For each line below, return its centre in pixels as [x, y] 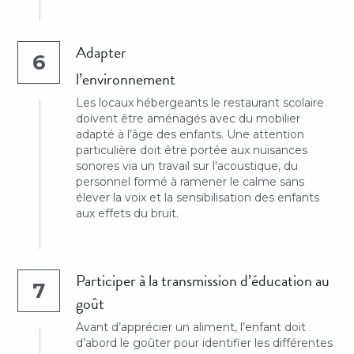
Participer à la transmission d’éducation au [203, 281]
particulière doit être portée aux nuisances [192, 150]
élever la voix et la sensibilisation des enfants [198, 198]
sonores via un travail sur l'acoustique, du [187, 166]
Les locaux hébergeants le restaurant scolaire [200, 103]
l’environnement [126, 79]
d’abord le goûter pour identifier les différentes [205, 343]
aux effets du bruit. [128, 213]
